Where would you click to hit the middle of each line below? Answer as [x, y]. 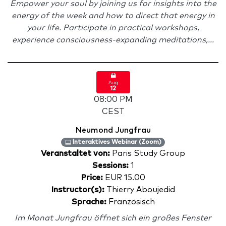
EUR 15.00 [124, 178]
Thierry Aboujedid [140, 190]
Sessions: [110, 165]
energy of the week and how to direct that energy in [113, 16]
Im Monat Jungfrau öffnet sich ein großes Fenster [113, 218]
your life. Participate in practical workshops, [113, 28]
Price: [92, 178]
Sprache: [89, 202]
